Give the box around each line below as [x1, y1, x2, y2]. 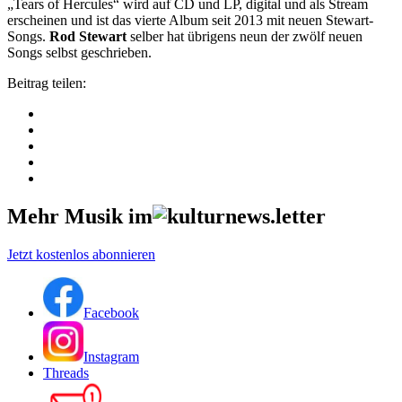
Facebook [83, 304, 139, 320]
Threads [43, 364, 89, 380]
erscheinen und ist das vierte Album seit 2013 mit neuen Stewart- [7, 12, 373, 28]
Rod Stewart [49, 28, 127, 44]
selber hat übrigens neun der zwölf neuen [127, 28, 363, 44]
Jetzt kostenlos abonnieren [7, 246, 155, 262]
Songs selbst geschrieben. [7, 44, 152, 60]
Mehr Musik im [7, 204, 153, 228]
